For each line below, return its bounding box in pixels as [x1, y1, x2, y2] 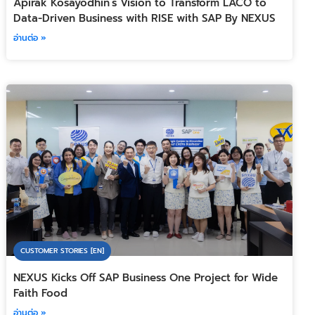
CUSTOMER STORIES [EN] [20, 245, 105, 257]
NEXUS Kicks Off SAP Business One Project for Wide [13, 270, 278, 286]
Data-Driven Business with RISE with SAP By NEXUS [13, 10, 276, 26]
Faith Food [13, 285, 68, 302]
